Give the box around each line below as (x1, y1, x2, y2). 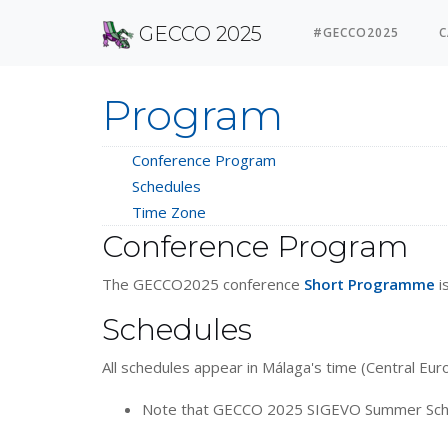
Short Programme (304, 274, 435, 294)
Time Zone (132, 202, 206, 222)
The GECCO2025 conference (102, 274, 304, 294)
